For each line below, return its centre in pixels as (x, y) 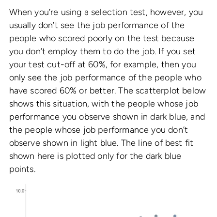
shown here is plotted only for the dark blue (95, 156)
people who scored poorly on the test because (102, 39)
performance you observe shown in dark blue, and (107, 117)
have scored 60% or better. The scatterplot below (108, 91)
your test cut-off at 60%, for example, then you (102, 65)
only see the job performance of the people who (105, 78)
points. (22, 169)
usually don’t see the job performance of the (97, 25)
